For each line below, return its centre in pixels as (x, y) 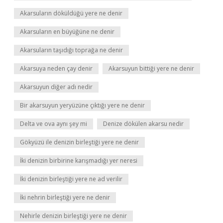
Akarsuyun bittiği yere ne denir (151, 68)
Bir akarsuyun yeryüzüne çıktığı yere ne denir (82, 105)
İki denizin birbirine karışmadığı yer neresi (79, 161)
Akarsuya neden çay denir (56, 68)
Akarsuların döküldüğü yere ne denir (71, 13)
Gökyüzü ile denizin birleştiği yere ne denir (79, 142)
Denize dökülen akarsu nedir (143, 124)
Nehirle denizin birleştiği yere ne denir (73, 216)
